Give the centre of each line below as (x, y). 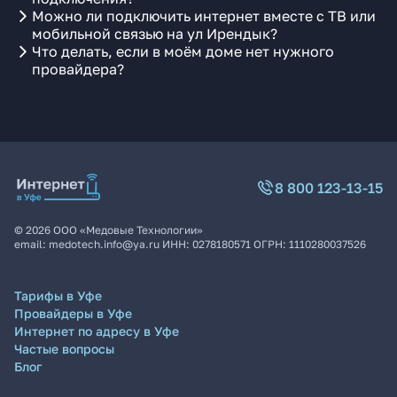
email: (31, 244)
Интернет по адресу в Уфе (97, 331)
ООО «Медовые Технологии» (128, 230)
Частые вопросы (64, 349)
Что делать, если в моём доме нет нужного (183, 51)
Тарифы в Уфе (58, 296)
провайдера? (78, 69)
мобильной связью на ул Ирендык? (155, 34)
